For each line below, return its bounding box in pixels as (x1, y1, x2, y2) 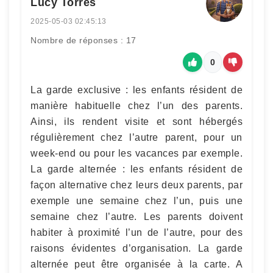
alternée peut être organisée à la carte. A (30, 258, 243, 269)
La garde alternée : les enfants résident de (30, 163, 243, 174)
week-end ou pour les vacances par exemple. (30, 147, 243, 158)
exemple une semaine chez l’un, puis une (30, 195, 243, 206)
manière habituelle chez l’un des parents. (30, 100, 243, 111)
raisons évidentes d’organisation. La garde (30, 243, 243, 253)
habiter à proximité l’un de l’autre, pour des (30, 227, 243, 238)
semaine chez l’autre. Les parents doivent (30, 211, 243, 222)
